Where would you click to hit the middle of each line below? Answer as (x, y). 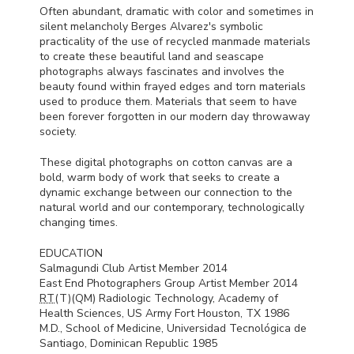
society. (58, 131)
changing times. (79, 222)
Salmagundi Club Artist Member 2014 (134, 268)
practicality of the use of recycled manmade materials (175, 41)
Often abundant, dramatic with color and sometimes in (177, 11)
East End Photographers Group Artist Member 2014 (169, 283)
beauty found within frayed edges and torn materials (173, 86)
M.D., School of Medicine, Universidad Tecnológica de (173, 328)
